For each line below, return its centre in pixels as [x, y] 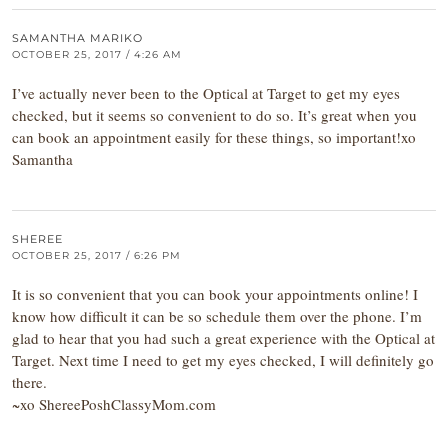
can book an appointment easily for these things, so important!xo [214, 137]
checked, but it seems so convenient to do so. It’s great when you [214, 115]
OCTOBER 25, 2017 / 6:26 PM [96, 255]
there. [29, 382]
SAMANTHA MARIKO [77, 38]
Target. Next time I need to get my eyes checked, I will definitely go [223, 360]
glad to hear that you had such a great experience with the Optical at [223, 338]
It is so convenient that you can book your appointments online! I [215, 294]
